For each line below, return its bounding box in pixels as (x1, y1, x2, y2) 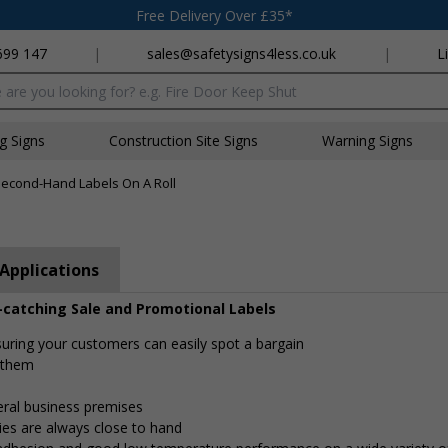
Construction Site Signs (109, 131, 258, 150)
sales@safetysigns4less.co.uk (147, 44, 337, 63)
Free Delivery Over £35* (136, 5, 293, 25)
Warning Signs (322, 131, 413, 150)
